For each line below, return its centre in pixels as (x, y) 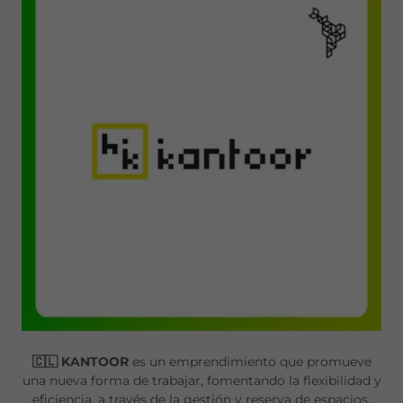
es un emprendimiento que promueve (250, 362)
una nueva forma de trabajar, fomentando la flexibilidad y (201, 381)
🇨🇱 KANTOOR (80, 362)
